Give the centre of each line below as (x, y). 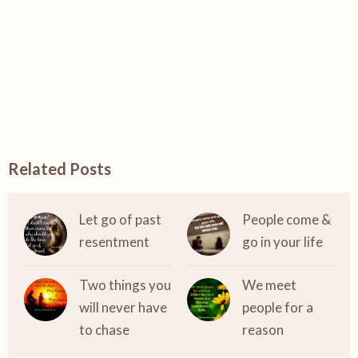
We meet (269, 285)
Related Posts (60, 169)
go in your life (282, 242)
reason (263, 330)
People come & (286, 220)
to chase (104, 330)
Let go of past (120, 220)
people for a (278, 308)
